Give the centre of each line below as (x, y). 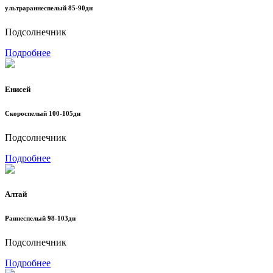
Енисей (18, 89)
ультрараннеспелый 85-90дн (49, 8)
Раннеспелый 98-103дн (40, 218)
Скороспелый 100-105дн (43, 113)
